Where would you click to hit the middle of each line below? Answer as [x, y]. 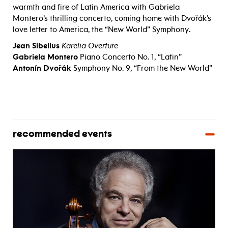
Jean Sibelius [37, 46]
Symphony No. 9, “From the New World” [143, 68]
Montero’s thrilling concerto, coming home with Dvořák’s [112, 18]
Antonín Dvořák [43, 68]
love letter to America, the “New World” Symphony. [102, 29]
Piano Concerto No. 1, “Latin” [131, 57]
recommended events [62, 134]
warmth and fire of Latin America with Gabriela [96, 7]
